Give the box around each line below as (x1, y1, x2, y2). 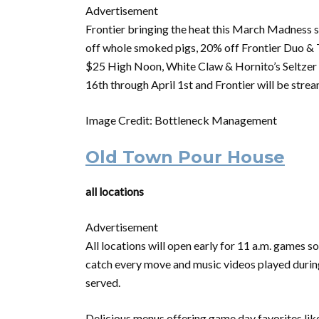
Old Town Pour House (85, 147, 285, 167)
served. (85, 276, 120, 289)
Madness (267, 22, 312, 36)
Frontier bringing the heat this (85, 22, 232, 36)
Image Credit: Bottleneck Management (85, 113, 277, 127)
